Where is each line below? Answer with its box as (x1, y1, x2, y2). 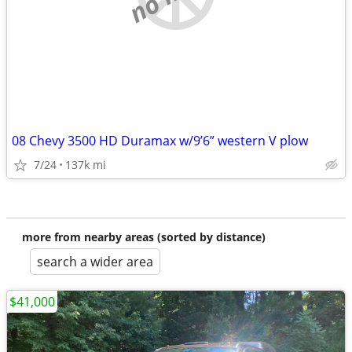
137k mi (65, 157, 106, 172)
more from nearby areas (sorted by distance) (22, 229, 266, 244)
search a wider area (37, 253, 153, 270)
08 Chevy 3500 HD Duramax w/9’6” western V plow (12, 132, 308, 149)
